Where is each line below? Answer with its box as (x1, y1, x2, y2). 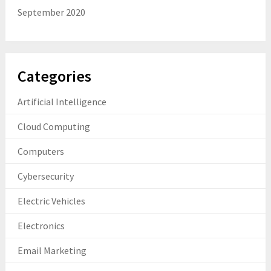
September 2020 (17, 5, 85, 18)
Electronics (17, 219, 65, 232)
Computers (17, 145, 64, 157)
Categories (17, 65, 91, 86)
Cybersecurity (17, 169, 74, 182)
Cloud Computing (17, 120, 90, 132)
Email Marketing (17, 244, 87, 256)
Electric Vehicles (17, 194, 85, 207)
